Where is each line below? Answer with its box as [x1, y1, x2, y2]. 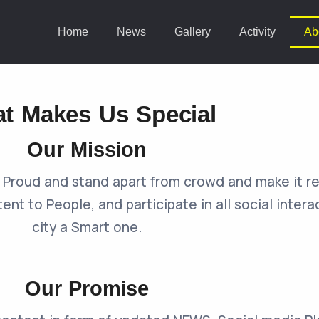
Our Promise [25, 277, 149, 300]
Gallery [174, 26, 211, 38]
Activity [239, 26, 276, 38]
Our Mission [27, 138, 147, 161]
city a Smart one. [32, 218, 142, 236]
